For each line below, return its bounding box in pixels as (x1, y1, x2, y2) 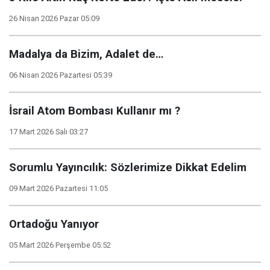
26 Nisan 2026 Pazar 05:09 (9, 14, 99, 23)
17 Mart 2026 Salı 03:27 (9, 127, 88, 136)
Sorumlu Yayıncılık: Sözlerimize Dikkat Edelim (9, 161, 246, 174)
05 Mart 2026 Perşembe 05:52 (9, 240, 111, 250)
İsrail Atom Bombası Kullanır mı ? (9, 104, 180, 118)
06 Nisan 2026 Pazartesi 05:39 (9, 71, 112, 80)
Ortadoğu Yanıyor (9, 218, 99, 231)
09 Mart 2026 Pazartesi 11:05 (9, 184, 108, 193)
